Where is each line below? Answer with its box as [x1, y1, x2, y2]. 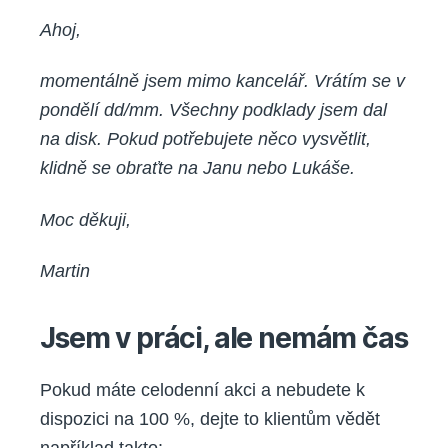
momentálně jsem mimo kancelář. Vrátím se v [40, 71, 405, 92]
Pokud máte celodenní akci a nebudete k [40, 380, 365, 401]
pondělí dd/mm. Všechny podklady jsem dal [40, 100, 387, 121]
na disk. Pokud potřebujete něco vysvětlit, [40, 129, 371, 150]
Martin [40, 261, 90, 282]
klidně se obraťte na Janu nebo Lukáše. [40, 158, 355, 179]
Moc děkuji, [40, 209, 131, 230]
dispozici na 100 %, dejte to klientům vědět [40, 409, 380, 430]
